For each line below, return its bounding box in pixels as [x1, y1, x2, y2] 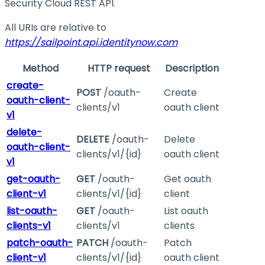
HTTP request [88, 62, 150, 76]
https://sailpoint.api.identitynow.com [5, 35, 177, 50]
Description [165, 62, 219, 76]
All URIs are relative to [5, 21, 106, 35]
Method [22, 62, 59, 76]
